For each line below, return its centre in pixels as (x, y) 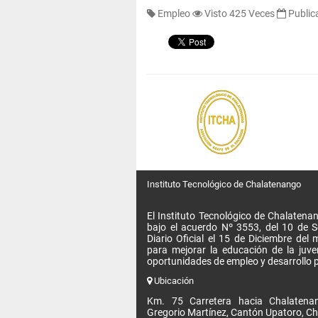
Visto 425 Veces (240, 13)
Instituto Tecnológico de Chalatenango (224, 184)
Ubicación (173, 280)
